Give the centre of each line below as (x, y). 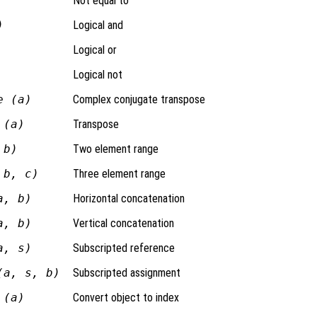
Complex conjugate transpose (139, 99)
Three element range (119, 173)
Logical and (98, 25)
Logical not (97, 74)
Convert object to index (126, 297)
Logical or (94, 50)
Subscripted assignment (126, 272)
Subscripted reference (123, 248)
